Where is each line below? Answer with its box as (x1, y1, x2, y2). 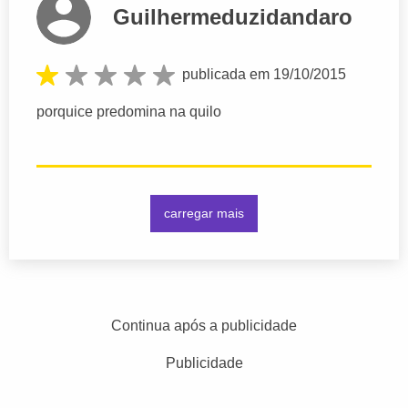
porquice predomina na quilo (36, 104, 221, 120)
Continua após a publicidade (111, 317, 297, 333)
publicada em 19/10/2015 (182, 66, 346, 83)
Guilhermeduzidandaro (113, 4, 352, 29)
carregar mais (164, 206, 244, 221)
